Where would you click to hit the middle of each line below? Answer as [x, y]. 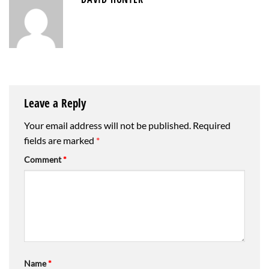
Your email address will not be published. [107, 125]
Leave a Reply [56, 103]
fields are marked [60, 141]
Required [212, 125]
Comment [44, 160]
